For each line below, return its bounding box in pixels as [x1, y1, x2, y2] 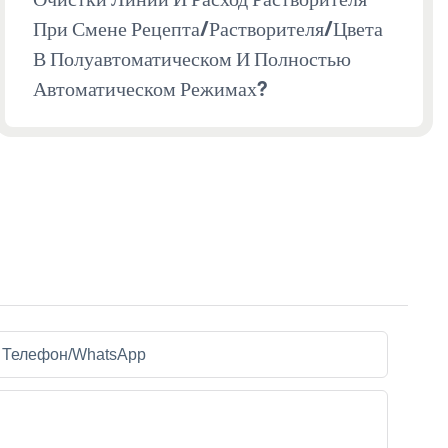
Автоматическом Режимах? [33, 75, 267, 100]
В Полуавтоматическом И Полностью [33, 45, 351, 70]
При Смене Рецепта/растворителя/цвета [33, 15, 383, 40]
